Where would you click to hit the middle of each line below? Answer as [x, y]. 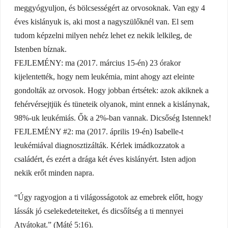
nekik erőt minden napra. [54, 173]
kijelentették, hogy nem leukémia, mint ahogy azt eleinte [104, 77]
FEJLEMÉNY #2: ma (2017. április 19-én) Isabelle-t [98, 132]
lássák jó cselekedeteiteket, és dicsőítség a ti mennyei [98, 211]
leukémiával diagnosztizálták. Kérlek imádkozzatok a [99, 146]
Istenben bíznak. [40, 49]
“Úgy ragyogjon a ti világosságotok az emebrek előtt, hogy [108, 197]
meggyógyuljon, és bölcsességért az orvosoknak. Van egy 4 [109, 8]
